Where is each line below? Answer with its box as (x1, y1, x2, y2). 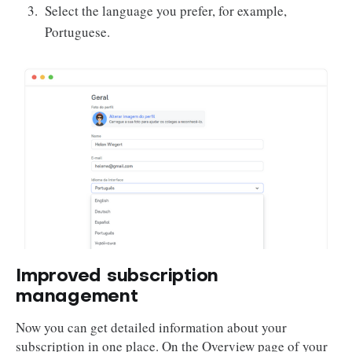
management (16, 288, 138, 306)
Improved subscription (16, 268, 219, 286)
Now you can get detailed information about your (16, 317, 287, 336)
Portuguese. (45, 22, 111, 41)
